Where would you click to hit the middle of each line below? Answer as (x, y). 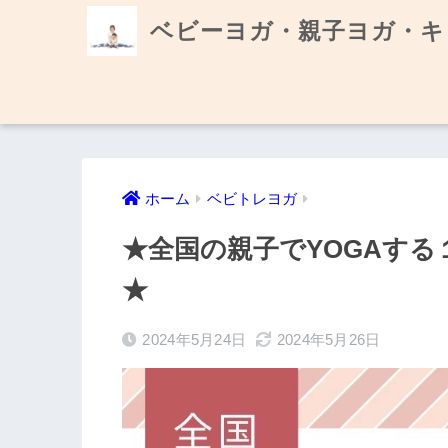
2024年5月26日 (328, 340)
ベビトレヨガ (252, 199)
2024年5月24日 (194, 340)
